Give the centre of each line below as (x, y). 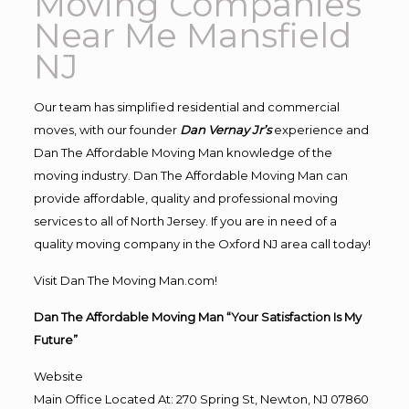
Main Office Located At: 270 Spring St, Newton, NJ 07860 (201, 399)
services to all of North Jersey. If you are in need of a (185, 220)
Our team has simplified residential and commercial (186, 106)
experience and (321, 129)
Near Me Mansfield (192, 35)
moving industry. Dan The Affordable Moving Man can (190, 175)
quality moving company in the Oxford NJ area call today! (202, 243)
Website (58, 376)
